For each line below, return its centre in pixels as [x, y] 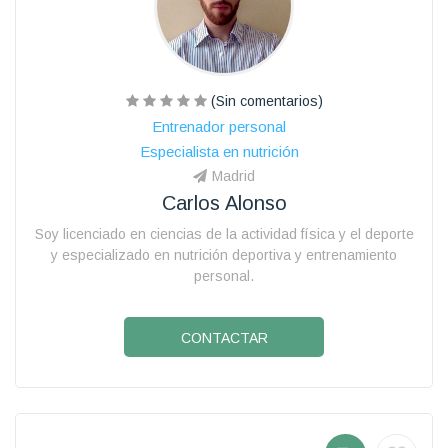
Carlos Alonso [224, 202]
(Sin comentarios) [264, 100]
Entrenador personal [219, 126]
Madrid [233, 175]
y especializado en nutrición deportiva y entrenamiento [224, 254]
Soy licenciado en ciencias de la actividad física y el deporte [224, 233]
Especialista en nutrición [219, 151]
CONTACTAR [224, 337]
